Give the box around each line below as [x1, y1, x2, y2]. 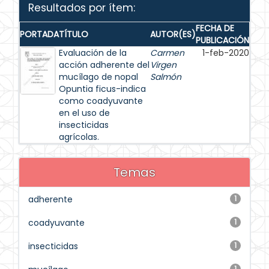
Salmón [150, 71, 181, 83]
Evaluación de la [59, 47, 127, 59]
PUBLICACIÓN [196, 34, 249, 46]
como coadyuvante [59, 95, 143, 107]
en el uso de [59, 107, 110, 119]
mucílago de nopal [59, 71, 138, 83]
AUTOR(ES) [150, 28, 196, 40]
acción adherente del [59, 59, 150, 71]
